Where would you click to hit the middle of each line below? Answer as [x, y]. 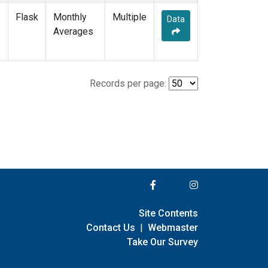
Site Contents [168, 213]
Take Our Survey [162, 242]
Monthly [70, 17]
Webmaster [173, 227]
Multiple [130, 17]
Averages [73, 32]
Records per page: [128, 84]
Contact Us [111, 227]
